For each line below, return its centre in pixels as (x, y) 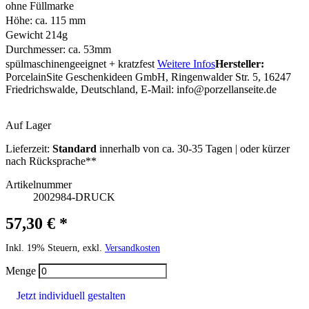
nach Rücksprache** (51, 161)
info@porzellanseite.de (227, 90)
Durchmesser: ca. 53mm (58, 50)
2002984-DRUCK (74, 197)
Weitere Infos (186, 64)
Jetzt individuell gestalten (71, 295)
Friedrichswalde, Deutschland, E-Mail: (91, 90)
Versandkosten (132, 248)
